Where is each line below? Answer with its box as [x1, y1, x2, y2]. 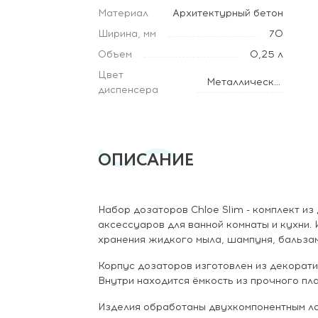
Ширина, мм [98, 27, 156, 40]
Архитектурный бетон [172, 6, 283, 19]
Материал [98, 6, 148, 19]
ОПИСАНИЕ [98, 148, 194, 173]
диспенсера [98, 83, 158, 96]
